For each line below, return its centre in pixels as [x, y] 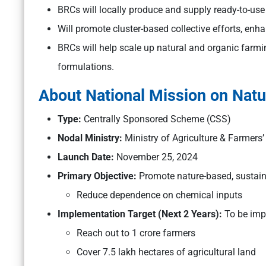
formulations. [86, 67]
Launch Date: [87, 157]
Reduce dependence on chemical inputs [159, 195]
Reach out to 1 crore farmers [136, 233]
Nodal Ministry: [90, 138]
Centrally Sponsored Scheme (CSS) [156, 119]
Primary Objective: [97, 176]
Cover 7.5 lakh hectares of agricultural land [166, 252]
